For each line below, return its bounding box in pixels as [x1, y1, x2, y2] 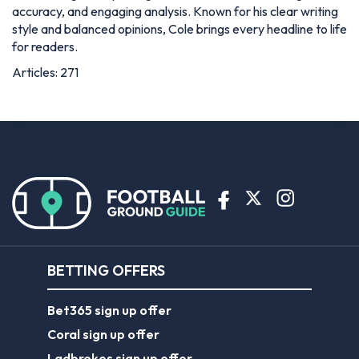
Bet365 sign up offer [47, 301, 171, 318]
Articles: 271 [12, 63, 79, 80]
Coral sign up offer [47, 325, 159, 342]
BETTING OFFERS [47, 260, 165, 280]
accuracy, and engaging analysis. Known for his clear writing [12, 2, 338, 19]
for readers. [12, 38, 78, 54]
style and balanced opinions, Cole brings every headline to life [12, 20, 347, 37]
